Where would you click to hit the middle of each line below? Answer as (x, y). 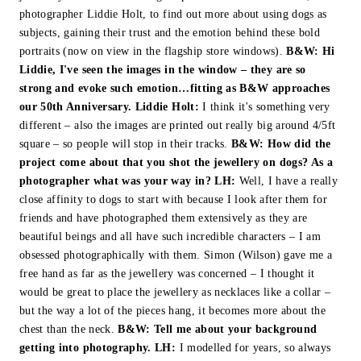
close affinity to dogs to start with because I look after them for (174, 200)
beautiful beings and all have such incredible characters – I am (170, 237)
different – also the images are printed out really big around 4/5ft (178, 126)
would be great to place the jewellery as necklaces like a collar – (175, 293)
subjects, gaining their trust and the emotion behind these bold (170, 33)
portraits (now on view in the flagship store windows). (153, 52)
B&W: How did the (281, 144)
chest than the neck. (69, 330)
